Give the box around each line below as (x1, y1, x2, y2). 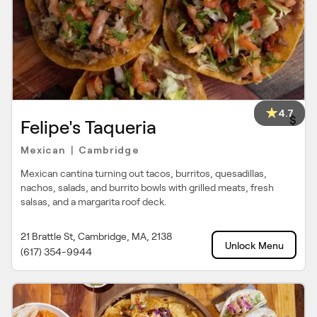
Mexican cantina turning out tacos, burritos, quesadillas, (21, 168, 267, 179)
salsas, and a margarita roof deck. (21, 196, 166, 207)
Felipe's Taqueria (21, 117, 156, 137)
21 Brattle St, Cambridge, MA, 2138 (21, 231, 172, 242)
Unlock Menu (224, 240, 284, 251)
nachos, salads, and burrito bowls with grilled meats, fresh (21, 182, 274, 193)
